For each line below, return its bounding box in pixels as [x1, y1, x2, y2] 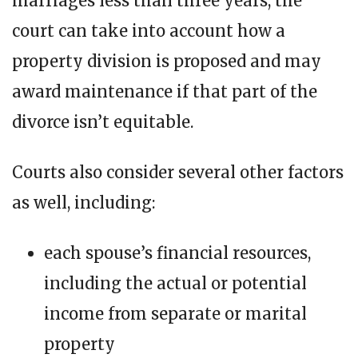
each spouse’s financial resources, [44, 243, 311, 264]
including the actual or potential [44, 273, 307, 294]
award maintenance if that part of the [12, 82, 317, 102]
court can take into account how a [12, 21, 285, 42]
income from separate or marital [44, 304, 307, 324]
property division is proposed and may [12, 51, 321, 72]
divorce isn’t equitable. [12, 112, 193, 133]
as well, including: [12, 193, 155, 213]
